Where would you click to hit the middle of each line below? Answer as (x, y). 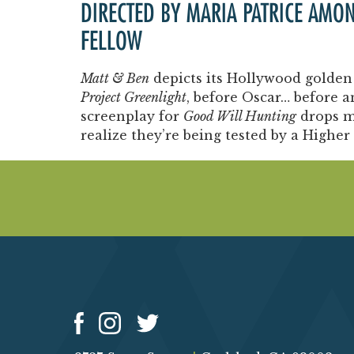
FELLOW (111, 42)
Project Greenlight (134, 98)
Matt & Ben (115, 79)
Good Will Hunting (240, 117)
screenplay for (132, 117)
